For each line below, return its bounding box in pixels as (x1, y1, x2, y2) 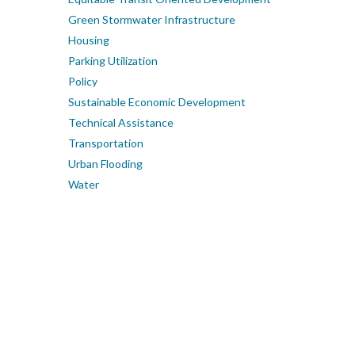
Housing (68, 33, 109, 47)
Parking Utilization (68, 54, 158, 67)
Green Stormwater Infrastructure (68, 13, 235, 26)
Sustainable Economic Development (68, 95, 246, 109)
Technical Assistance (68, 116, 174, 129)
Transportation (68, 136, 143, 150)
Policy (68, 74, 97, 88)
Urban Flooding (68, 157, 143, 170)
